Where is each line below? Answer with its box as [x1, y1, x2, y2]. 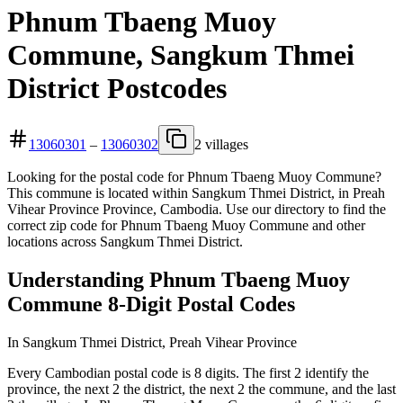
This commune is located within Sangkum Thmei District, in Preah [7, 184, 385, 201]
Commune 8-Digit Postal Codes [7, 291, 295, 316]
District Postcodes [7, 72, 227, 105]
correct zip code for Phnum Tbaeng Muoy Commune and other [7, 217, 365, 233]
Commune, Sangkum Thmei [7, 39, 354, 72]
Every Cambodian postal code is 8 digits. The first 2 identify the [7, 364, 369, 381]
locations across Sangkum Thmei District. [7, 233, 243, 249]
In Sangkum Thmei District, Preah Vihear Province [7, 334, 297, 350]
